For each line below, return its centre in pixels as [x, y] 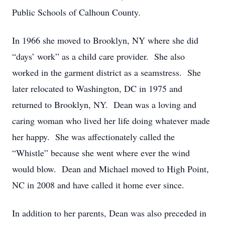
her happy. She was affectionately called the [93, 137]
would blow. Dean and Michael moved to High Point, [110, 169]
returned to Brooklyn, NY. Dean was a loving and [104, 104]
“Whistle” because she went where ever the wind [101, 153]
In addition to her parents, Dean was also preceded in [109, 213]
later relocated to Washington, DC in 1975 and [97, 88]
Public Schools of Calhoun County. [76, 12]
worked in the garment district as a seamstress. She [106, 72]
